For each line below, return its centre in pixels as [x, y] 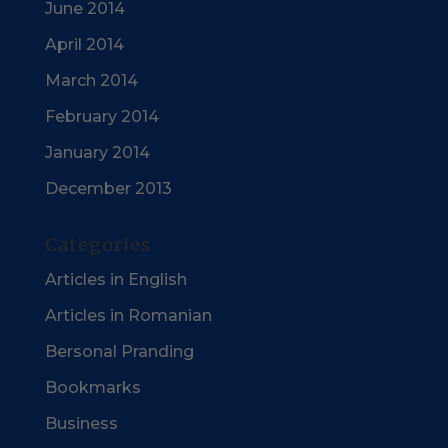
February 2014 [101, 117]
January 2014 [97, 153]
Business [81, 424]
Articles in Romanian [128, 316]
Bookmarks [92, 388]
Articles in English [115, 280]
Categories [97, 245]
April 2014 [84, 45]
